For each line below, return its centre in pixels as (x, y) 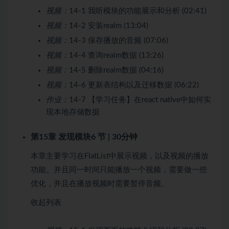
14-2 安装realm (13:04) (109, 26)
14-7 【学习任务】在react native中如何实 (140, 100)
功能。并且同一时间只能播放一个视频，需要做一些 (119, 170)
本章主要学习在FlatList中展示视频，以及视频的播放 (120, 156)
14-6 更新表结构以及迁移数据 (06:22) (134, 85)
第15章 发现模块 (61, 137)
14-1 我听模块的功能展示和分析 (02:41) (138, 11)
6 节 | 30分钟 (114, 137)
